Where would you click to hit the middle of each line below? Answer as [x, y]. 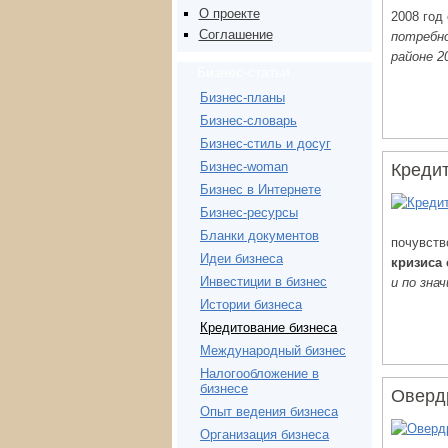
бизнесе [224, 389]
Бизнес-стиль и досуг [265, 144]
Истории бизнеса [251, 305]
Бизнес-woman [244, 167]
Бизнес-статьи [243, 72]
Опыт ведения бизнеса [269, 412]
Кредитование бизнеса [268, 328]
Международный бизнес [273, 351]
